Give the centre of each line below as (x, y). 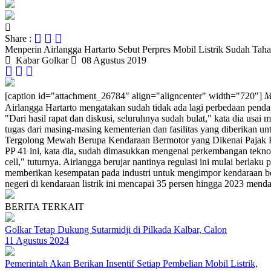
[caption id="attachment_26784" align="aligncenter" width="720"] (133, 96)
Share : (19, 38)
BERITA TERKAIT (44, 207)
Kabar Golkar (40, 60)
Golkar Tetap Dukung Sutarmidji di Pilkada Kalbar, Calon (116, 230)
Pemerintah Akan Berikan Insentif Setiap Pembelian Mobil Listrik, (131, 263)
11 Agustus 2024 (37, 240)
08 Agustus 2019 (112, 60)
